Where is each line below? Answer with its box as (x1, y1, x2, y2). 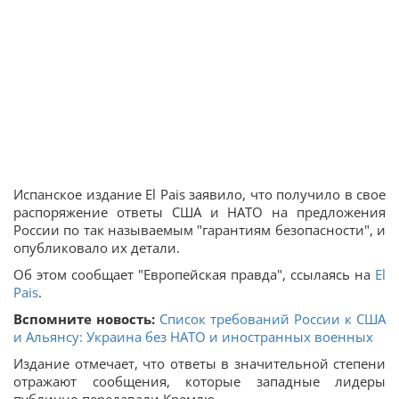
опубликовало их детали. (13, 239, 180, 257)
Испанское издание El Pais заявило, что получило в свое (13, 185, 386, 204)
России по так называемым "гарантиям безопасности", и (13, 221, 386, 240)
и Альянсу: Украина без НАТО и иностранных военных (13, 328, 373, 346)
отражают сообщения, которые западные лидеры (13, 372, 386, 391)
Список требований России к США (159, 310, 386, 329)
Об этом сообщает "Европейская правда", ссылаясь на (13, 265, 375, 284)
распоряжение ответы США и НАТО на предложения (13, 203, 386, 222)
